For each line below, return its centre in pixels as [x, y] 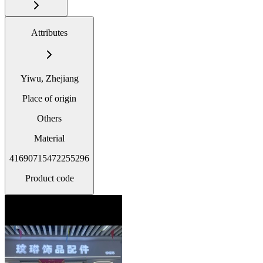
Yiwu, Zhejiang [49, 78]
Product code [49, 178]
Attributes [49, 32]
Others [49, 118]
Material [49, 138]
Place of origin [49, 98]
